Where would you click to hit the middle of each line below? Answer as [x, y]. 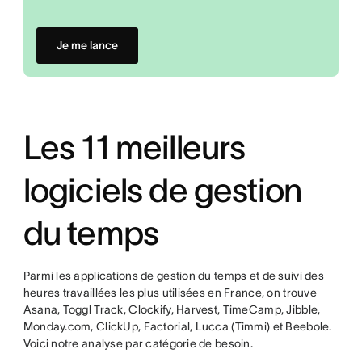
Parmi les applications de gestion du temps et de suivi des [173, 276]
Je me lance [87, 45]
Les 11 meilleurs [134, 147]
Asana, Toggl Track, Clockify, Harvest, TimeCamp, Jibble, [172, 309]
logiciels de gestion [162, 190]
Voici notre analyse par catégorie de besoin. [138, 343]
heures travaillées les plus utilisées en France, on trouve [170, 293]
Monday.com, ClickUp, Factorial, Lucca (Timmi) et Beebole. [177, 326]
